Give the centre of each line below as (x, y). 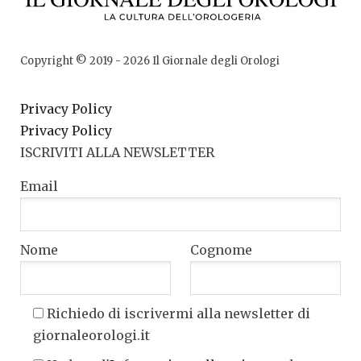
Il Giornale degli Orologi (215, 61)
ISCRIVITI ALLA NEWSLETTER (117, 153)
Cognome (221, 250)
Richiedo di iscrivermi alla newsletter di (178, 314)
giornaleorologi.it (91, 336)
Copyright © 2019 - (72, 61)
